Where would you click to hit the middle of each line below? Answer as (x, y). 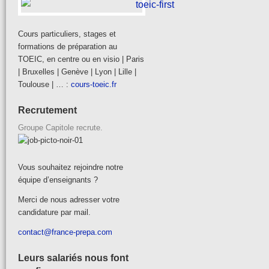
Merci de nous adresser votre (69, 200)
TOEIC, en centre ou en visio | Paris (81, 59)
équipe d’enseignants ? (58, 180)
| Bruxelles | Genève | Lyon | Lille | (77, 72)
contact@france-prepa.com (65, 232)
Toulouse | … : (44, 85)
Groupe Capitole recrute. (60, 128)
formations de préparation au (68, 47)
